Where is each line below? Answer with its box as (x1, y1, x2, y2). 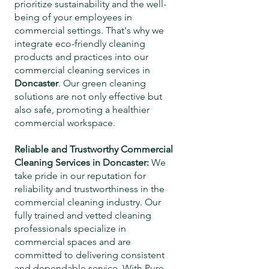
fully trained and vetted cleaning (14, 210, 151, 221)
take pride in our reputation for (14, 170, 146, 181)
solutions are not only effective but (14, 91, 162, 102)
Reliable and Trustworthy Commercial (14, 144, 173, 155)
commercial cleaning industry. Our (14, 196, 161, 208)
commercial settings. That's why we (14, 25, 164, 36)
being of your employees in (14, 11, 132, 23)
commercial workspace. (14, 117, 115, 128)
